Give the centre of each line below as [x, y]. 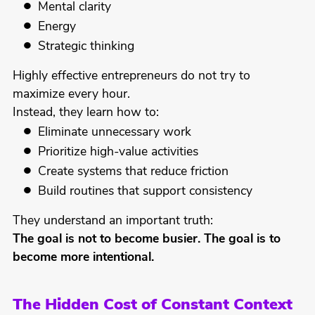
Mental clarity [75, 8]
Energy [57, 27]
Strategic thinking [86, 47]
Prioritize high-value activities [118, 153]
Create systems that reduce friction [134, 172]
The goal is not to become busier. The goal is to [146, 240]
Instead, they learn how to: [85, 113]
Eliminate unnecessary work [115, 133]
